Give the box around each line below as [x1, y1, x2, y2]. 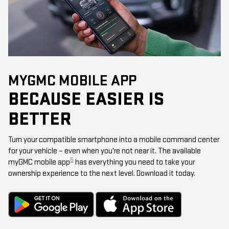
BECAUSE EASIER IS [8, 88, 164, 110]
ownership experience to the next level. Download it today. [8, 168, 195, 178]
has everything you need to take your [74, 157, 195, 167]
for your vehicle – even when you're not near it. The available [8, 146, 201, 156]
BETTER [8, 108, 71, 130]
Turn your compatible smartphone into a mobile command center [8, 134, 219, 145]
